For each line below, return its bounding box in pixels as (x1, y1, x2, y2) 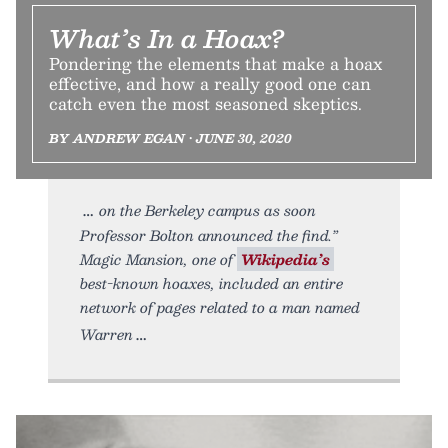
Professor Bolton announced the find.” (80, 223, 338, 248)
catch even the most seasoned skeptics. (49, 90, 362, 118)
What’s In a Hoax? (49, 18, 285, 59)
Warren (80, 322, 133, 347)
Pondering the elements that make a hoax (49, 50, 382, 78)
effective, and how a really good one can (49, 70, 371, 98)
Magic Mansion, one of (80, 247, 237, 272)
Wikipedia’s (241, 247, 330, 272)
